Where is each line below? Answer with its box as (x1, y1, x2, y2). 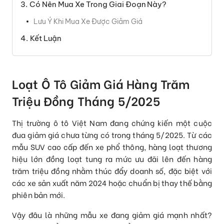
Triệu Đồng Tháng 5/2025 (12, 91, 160, 109)
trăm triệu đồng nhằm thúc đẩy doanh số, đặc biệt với (12, 164, 212, 176)
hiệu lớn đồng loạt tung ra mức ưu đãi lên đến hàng (12, 152, 212, 164)
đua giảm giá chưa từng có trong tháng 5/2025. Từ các (12, 128, 212, 140)
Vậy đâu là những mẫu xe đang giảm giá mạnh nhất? (12, 208, 212, 220)
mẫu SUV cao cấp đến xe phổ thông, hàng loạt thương (12, 140, 212, 152)
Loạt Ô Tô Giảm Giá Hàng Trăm (12, 74, 190, 92)
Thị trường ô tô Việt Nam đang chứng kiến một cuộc (12, 116, 212, 128)
